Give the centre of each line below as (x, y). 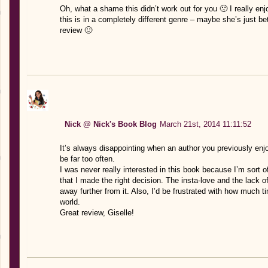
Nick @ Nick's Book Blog (110, 124)
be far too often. (87, 159)
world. (70, 202)
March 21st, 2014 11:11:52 (205, 124)
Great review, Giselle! (97, 212)
